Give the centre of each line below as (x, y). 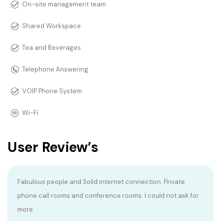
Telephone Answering (55, 70)
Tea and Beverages (52, 48)
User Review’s (53, 147)
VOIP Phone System (52, 91)
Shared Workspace (52, 26)
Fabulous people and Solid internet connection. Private (101, 182)
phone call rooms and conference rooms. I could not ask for (108, 196)
